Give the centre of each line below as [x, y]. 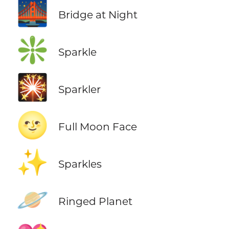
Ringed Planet [95, 201]
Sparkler [79, 89]
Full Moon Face [97, 127]
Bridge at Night [98, 14]
